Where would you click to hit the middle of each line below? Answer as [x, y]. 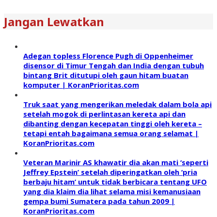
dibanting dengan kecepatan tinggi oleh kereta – [113, 124]
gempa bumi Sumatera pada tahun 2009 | [99, 201]
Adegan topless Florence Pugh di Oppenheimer [108, 56]
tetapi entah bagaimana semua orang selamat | [111, 133]
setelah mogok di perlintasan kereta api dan [104, 114]
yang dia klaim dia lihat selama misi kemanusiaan [112, 192]
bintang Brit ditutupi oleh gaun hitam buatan [106, 75]
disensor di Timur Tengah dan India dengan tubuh [114, 66]
